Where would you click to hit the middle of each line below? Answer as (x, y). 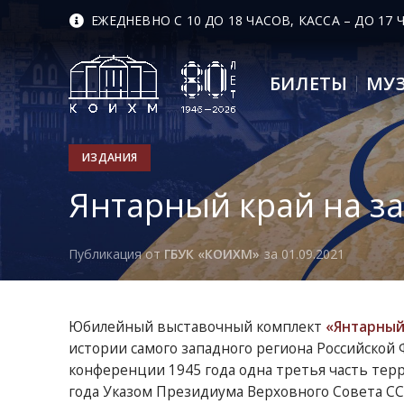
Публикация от (116, 253)
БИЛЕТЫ (309, 83)
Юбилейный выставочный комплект (197, 327)
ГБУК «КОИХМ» (212, 253)
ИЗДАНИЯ (110, 158)
